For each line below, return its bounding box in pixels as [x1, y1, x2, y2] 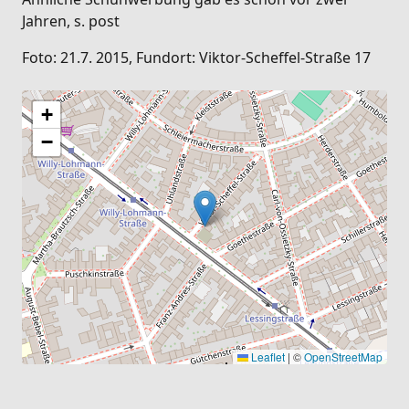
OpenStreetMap [304, 348, 383, 364]
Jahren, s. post [22, 10, 120, 31]
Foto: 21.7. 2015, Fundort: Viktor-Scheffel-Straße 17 [22, 47, 371, 68]
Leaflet [248, 348, 285, 364]
